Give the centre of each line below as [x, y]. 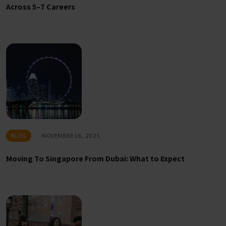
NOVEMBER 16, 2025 [71, 136]
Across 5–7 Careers [41, 7]
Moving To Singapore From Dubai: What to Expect [95, 159]
